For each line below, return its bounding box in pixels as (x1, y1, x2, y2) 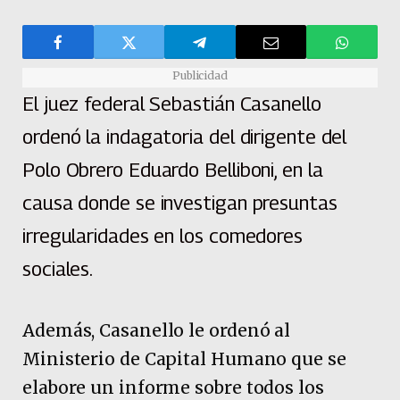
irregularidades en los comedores (22, 224, 303, 248)
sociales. (22, 257, 94, 281)
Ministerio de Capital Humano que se (22, 347, 346, 370)
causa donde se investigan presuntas (22, 191, 337, 215)
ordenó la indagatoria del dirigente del (22, 125, 347, 149)
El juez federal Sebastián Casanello (22, 92, 321, 116)
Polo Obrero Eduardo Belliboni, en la (22, 158, 323, 182)
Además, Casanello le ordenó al (22, 319, 291, 341)
